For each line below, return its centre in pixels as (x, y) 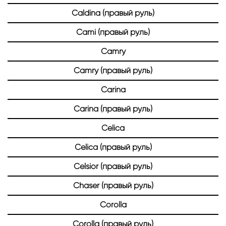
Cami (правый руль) (113, 32)
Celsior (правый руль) (113, 166)
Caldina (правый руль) (113, 13)
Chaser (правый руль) (113, 186)
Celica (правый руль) (113, 147)
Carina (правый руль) (113, 109)
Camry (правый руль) (113, 71)
